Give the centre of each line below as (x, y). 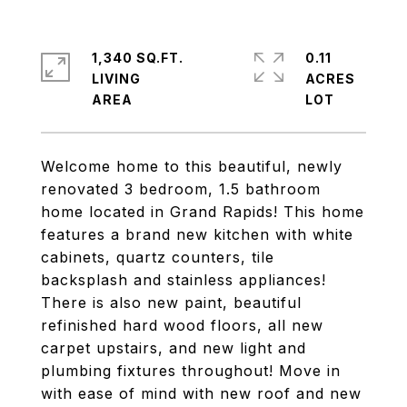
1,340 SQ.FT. (138, 58)
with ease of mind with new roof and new (201, 393)
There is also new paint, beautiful (171, 303)
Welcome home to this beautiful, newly (192, 166)
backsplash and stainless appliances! (184, 280)
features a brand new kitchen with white (197, 234)
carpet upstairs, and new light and (174, 348)
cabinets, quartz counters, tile (158, 257)
